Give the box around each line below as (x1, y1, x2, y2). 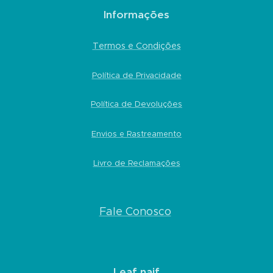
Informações (104, 7, 169, 21)
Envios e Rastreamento (91, 128, 182, 139)
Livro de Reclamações (93, 157, 180, 168)
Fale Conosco (99, 204, 171, 218)
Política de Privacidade (91, 69, 182, 80)
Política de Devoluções (91, 98, 182, 109)
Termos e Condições (92, 40, 181, 51)
